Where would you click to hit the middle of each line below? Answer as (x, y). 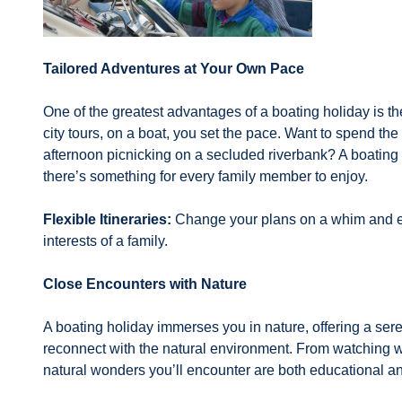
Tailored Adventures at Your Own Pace (174, 69)
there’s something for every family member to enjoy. (205, 176)
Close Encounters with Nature (145, 284)
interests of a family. (105, 241)
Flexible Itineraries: (107, 219)
